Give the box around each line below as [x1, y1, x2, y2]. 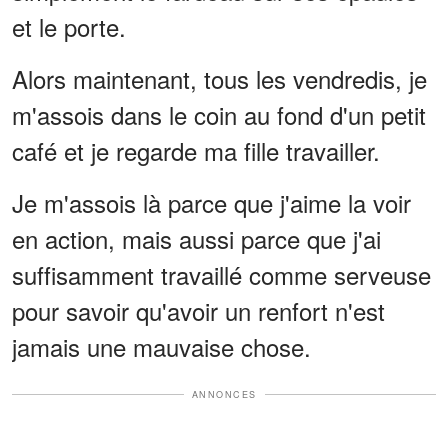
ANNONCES [191, 387, 257, 401]
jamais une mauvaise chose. [12, 328, 311, 364]
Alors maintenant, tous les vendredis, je [12, 60, 427, 96]
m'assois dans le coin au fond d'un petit [12, 96, 426, 132]
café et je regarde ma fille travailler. [12, 132, 380, 168]
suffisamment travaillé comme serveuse [12, 256, 431, 292]
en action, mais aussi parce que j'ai [12, 220, 381, 256]
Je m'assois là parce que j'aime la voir [12, 184, 411, 220]
